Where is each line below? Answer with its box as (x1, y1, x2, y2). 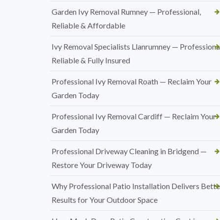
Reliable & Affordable (52, 21, 125, 30)
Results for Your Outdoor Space (52, 195, 158, 204)
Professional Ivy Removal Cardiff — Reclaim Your (52, 111, 216, 121)
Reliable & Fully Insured (52, 55, 130, 65)
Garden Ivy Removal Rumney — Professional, (52, 7, 201, 16)
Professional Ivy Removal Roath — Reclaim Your (52, 77, 212, 86)
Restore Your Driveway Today (52, 160, 152, 169)
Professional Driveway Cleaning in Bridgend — (52, 146, 207, 156)
